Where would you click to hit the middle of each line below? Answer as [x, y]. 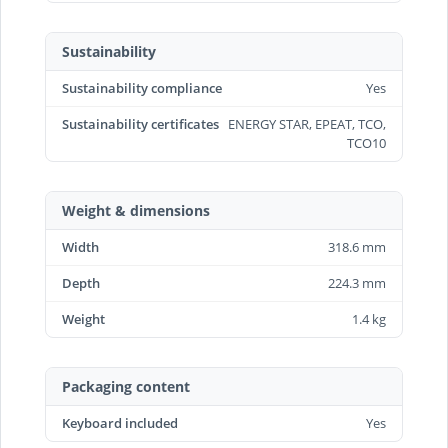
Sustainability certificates [140, 124]
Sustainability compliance [142, 88]
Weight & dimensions [136, 210]
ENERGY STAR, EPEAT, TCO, [307, 124]
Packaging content [126, 386]
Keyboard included [120, 423]
